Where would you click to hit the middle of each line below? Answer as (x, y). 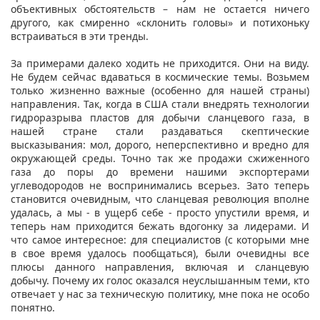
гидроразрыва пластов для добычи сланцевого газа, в (160, 117)
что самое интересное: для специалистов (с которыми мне (160, 239)
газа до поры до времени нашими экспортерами (160, 171)
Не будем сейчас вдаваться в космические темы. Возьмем (160, 76)
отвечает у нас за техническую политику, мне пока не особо (160, 294)
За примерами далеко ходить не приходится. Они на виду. (160, 63)
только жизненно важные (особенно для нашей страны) (160, 90)
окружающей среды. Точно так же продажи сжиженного (160, 158)
